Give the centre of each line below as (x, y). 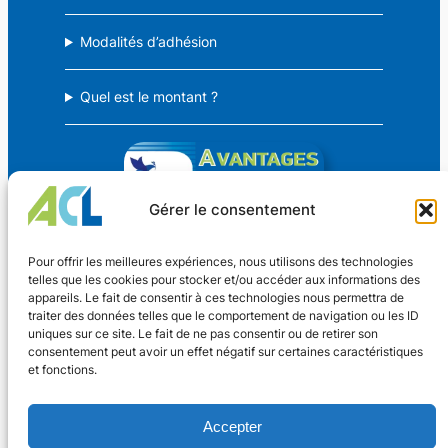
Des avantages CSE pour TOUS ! (224, 309)
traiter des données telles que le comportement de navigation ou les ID (223, 315)
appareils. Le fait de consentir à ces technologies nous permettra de (216, 297)
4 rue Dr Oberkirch (113, 408)
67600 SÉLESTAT (113, 430)
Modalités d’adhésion (149, 42)
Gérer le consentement (232, 209)
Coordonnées (113, 359)
